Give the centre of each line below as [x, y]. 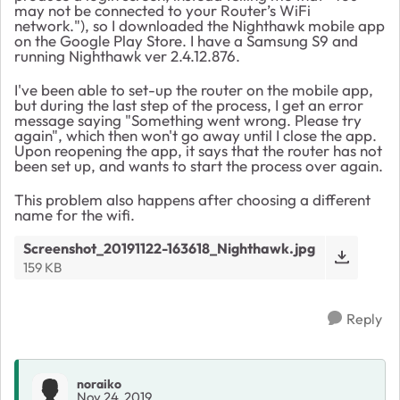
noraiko [99, 384]
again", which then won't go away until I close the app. [196, 135]
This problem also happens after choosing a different [192, 199]
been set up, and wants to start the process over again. [199, 165]
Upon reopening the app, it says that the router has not [198, 150]
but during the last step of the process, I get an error [189, 104]
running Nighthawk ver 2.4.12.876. [127, 55]
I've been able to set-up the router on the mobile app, [194, 89]
